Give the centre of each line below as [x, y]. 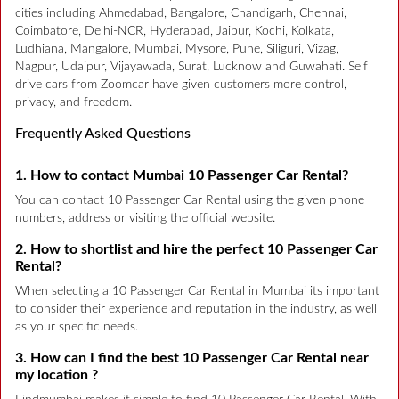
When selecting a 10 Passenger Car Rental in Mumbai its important [197, 291]
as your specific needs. [77, 326]
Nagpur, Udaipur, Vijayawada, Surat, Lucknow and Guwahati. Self [191, 66]
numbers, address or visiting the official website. [145, 218]
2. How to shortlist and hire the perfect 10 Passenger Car [196, 249]
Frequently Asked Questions [103, 133]
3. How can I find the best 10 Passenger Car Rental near [192, 358]
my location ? [57, 375]
